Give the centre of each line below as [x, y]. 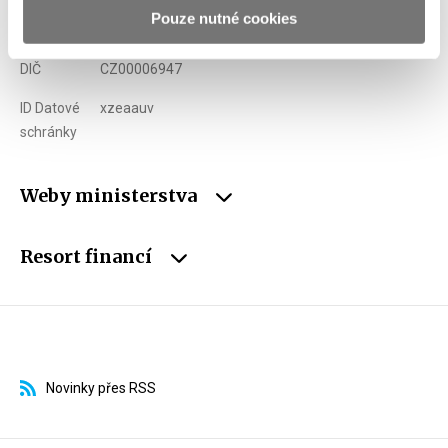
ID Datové [50, 107]
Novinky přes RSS [101, 388]
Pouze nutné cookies [224, 18]
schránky [48, 131]
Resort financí [88, 256]
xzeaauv [127, 107]
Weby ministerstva [110, 195]
